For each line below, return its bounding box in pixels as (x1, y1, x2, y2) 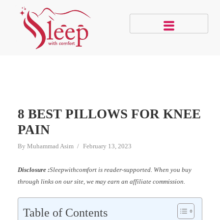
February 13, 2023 (82, 142, 132, 150)
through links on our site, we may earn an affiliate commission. (17, 177, 185, 185)
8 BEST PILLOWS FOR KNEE (17, 106, 201, 121)
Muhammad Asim (27, 142, 74, 150)
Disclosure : (17, 165, 50, 173)
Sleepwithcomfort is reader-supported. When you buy (49, 165, 192, 173)
